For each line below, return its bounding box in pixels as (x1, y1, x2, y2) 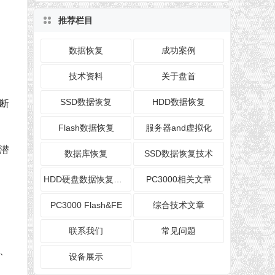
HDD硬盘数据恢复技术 (114, 174, 123, 185)
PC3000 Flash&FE (50, 200, 122, 211)
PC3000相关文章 (145, 174, 212, 185)
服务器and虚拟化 (145, 123, 212, 133)
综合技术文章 (153, 200, 205, 211)
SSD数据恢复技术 (144, 149, 214, 159)
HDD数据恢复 (152, 97, 206, 107)
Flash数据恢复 (58, 123, 114, 133)
